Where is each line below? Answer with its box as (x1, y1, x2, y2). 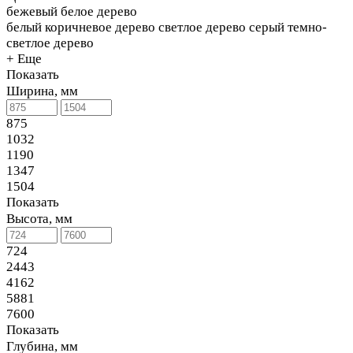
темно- (288, 20, 327, 35)
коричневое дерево (45, 20, 155, 35)
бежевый (6, 4, 58, 20)
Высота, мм (6, 211, 72, 227)
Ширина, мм (6, 84, 78, 99)
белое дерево (61, 4, 137, 20)
